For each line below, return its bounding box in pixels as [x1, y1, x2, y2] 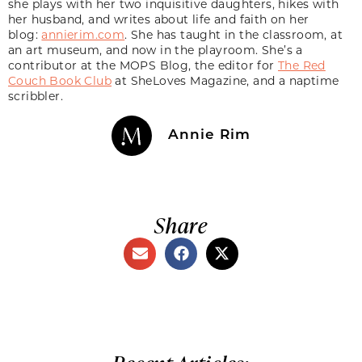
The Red [278, 57, 326, 73]
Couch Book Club [8, 72, 112, 88]
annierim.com [41, 26, 125, 42]
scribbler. [8, 87, 64, 103]
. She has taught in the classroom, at [124, 26, 343, 42]
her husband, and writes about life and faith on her [8, 11, 309, 27]
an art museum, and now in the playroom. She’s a [8, 41, 303, 57]
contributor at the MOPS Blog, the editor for [8, 57, 278, 73]
